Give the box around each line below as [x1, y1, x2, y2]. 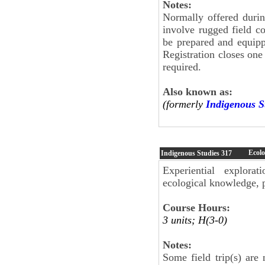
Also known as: [163, 85, 232, 98]
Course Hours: [163, 201, 230, 214]
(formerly [163, 98, 206, 110]
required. [163, 60, 201, 73]
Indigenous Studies [161, 148, 221, 157]
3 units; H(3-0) [163, 214, 227, 226]
